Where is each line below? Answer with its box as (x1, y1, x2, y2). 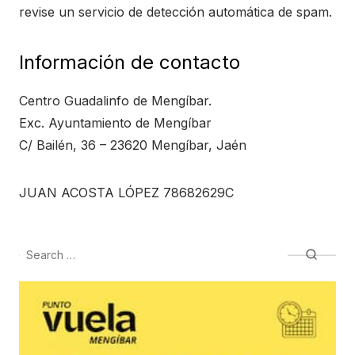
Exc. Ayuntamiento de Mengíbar (19, 115, 212, 131)
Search (19, 242, 56, 255)
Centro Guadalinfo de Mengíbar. (19, 93, 212, 109)
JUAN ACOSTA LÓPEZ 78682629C (19, 185, 234, 200)
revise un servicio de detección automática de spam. (19, 4, 332, 20)
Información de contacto (19, 51, 240, 74)
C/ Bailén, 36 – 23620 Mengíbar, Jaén (19, 137, 246, 153)
